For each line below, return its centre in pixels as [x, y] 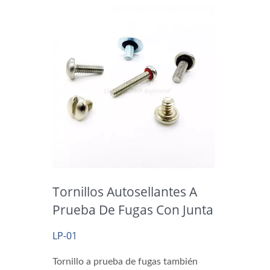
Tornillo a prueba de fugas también [125, 261]
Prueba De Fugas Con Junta [133, 209]
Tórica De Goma [100, 228]
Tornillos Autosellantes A [125, 191]
